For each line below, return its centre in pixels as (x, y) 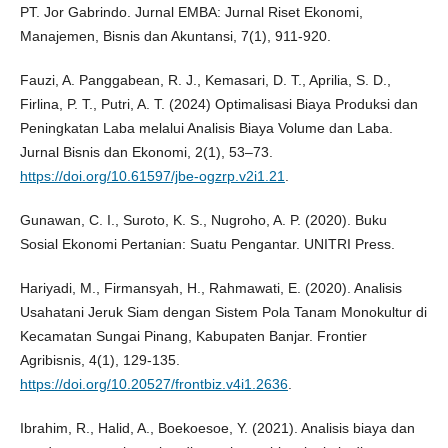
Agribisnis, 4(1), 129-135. (99, 360)
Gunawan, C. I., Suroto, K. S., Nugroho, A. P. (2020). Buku (203, 220)
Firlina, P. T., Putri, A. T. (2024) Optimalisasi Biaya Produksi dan (218, 104)
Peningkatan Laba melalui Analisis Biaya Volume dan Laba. (206, 128)
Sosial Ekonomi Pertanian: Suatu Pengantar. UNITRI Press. (207, 244)
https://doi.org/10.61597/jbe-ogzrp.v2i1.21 (152, 176)
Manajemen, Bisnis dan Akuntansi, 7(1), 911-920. (175, 36)
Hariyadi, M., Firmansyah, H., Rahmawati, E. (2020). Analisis (210, 288)
